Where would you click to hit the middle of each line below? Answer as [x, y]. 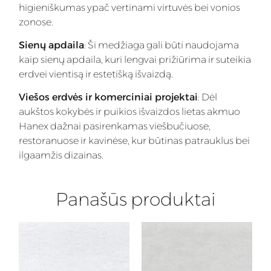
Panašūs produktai [135, 199]
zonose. [36, 22]
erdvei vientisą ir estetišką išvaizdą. [96, 74]
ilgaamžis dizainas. [61, 155]
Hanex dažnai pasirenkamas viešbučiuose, [115, 126]
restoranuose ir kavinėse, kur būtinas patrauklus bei [134, 141]
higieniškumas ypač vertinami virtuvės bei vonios [129, 7]
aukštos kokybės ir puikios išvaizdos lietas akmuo [129, 112]
